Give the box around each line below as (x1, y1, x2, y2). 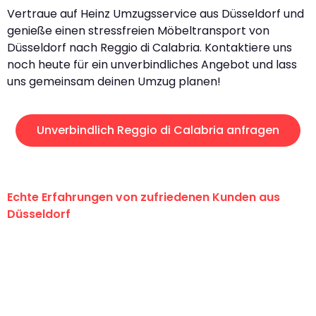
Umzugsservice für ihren (7, 279, 193, 300)
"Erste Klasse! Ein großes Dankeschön (7, 236, 293, 257)
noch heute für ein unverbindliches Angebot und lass (7, 56, 297, 73)
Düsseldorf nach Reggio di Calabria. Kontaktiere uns (7, 39, 292, 56)
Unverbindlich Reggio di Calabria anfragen (37, 121, 279, 138)
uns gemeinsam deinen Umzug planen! (7, 73, 221, 90)
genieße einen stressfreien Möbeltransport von (7, 22, 269, 39)
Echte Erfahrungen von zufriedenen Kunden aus (7, 188, 280, 205)
